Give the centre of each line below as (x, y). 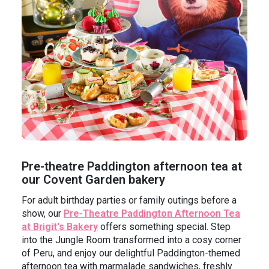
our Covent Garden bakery (93, 179)
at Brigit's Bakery (60, 227)
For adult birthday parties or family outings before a (129, 201)
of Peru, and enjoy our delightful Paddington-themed (131, 253)
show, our (43, 214)
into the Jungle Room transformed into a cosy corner (131, 240)
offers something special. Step (164, 227)
